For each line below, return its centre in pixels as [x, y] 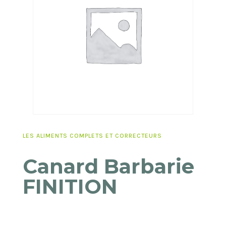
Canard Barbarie [108, 166]
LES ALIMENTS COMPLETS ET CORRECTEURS [92, 135]
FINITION [70, 186]
